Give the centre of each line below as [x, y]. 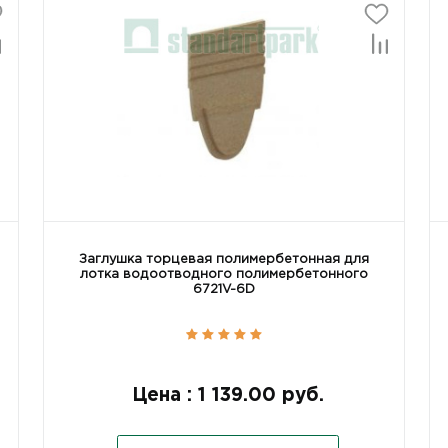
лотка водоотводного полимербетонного [223, 274]
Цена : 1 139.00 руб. [227, 395]
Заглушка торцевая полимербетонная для [223, 259]
